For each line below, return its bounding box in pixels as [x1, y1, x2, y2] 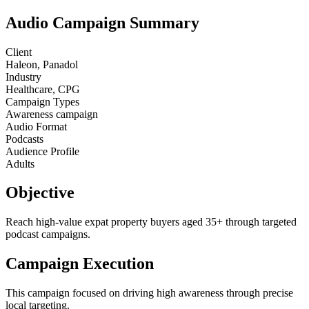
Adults [6, 157, 34, 170]
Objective [6, 183, 74, 202]
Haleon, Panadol [6, 58, 78, 70]
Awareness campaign [6, 108, 98, 120]
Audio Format [6, 120, 67, 132]
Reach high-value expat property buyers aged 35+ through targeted [6, 216, 297, 228]
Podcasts [6, 132, 43, 145]
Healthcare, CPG [6, 83, 80, 95]
